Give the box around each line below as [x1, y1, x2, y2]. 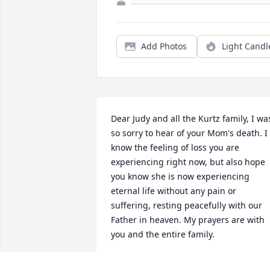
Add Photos [141, 40, 187, 52]
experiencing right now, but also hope [111, 156, 265, 168]
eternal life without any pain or [111, 185, 236, 197]
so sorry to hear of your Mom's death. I [111, 127, 268, 139]
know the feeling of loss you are [111, 142, 239, 154]
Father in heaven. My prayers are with [111, 214, 265, 226]
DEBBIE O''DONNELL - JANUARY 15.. [111, 256, 259, 268]
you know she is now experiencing [111, 171, 250, 183]
